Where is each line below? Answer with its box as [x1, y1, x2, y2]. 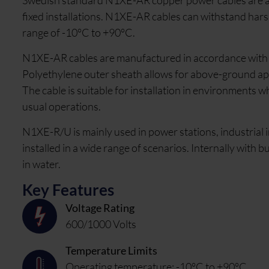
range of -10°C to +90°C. [22, 26, 135, 40]
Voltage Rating [65, 201, 134, 215]
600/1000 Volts [65, 217, 136, 231]
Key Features [22, 180, 114, 200]
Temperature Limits [65, 244, 157, 258]
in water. [22, 157, 62, 171]
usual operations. [22, 100, 101, 113]
